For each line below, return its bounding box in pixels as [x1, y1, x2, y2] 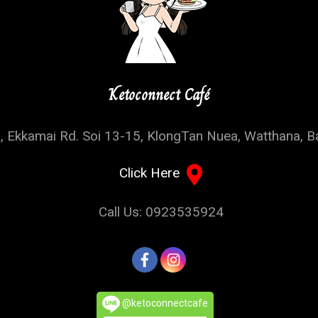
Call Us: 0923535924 [94, 203, 224, 220]
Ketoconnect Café [109, 82, 209, 107]
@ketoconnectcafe [120, 297, 208, 309]
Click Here [119, 164, 187, 181]
